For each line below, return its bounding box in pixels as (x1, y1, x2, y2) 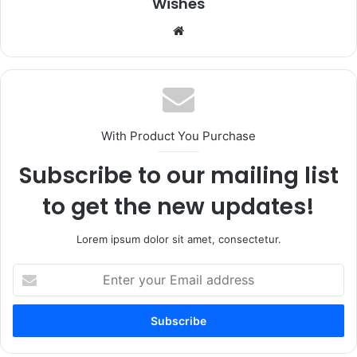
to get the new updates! (42, 191, 315, 223)
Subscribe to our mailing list (18, 160, 339, 192)
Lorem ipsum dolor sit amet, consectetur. (76, 233, 281, 246)
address (12, 315, 52, 328)
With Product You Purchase (101, 128, 256, 144)
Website (187, 22, 233, 38)
